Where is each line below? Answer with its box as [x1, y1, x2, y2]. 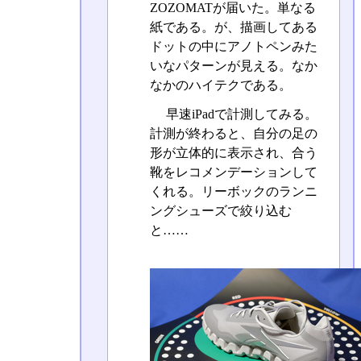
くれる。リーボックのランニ [149, 184, 317, 198]
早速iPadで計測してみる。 [162, 106, 317, 121]
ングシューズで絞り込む [149, 203, 292, 218]
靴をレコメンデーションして [149, 164, 317, 179]
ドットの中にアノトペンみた [149, 39, 317, 54]
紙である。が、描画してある [149, 20, 317, 35]
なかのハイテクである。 [149, 78, 292, 93]
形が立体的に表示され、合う [149, 145, 317, 160]
